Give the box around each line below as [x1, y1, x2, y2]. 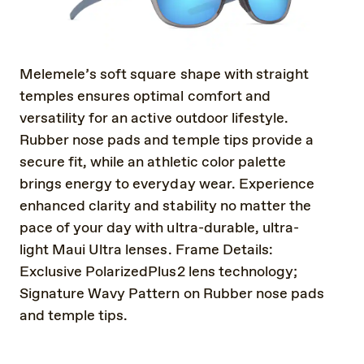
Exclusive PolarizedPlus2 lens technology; [19, 262, 297, 282]
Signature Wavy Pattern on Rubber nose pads [19, 284, 324, 304]
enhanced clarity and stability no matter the [19, 196, 311, 216]
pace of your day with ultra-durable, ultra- [19, 218, 299, 238]
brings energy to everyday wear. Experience [19, 174, 314, 194]
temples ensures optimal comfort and [19, 86, 271, 106]
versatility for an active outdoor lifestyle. [19, 108, 288, 128]
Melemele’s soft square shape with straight [19, 64, 309, 84]
